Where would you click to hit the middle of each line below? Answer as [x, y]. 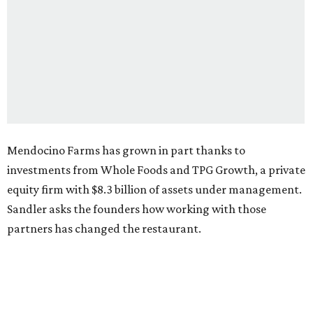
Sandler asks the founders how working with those [137, 209]
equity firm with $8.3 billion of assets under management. [154, 190]
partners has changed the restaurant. [104, 229]
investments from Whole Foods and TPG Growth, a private [156, 170]
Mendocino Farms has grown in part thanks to [126, 151]
